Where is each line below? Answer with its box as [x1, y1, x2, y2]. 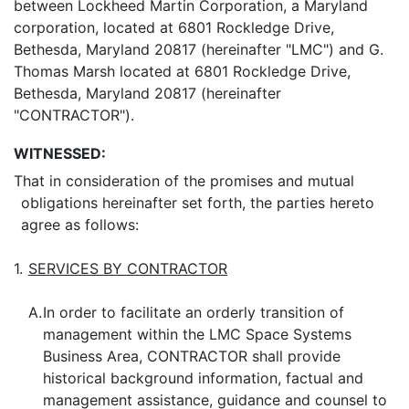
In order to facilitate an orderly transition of [43, 303, 344, 321]
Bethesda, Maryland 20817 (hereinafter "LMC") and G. [14, 40, 383, 58]
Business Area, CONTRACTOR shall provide [43, 347, 341, 365]
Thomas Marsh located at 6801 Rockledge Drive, [14, 62, 351, 80]
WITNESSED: [14, 144, 106, 163]
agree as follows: [21, 215, 140, 234]
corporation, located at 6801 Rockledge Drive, [14, 18, 334, 37]
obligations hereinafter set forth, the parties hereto [21, 194, 375, 212]
